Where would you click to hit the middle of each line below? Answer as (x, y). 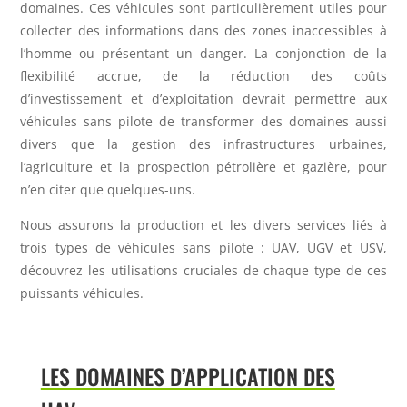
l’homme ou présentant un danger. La (148, 54)
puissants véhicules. (82, 293)
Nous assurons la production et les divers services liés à (203, 225)
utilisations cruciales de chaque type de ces (248, 271)
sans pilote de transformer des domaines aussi (235, 122)
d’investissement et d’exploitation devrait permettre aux (203, 99)
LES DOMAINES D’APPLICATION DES (188, 377)
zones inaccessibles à (319, 31)
